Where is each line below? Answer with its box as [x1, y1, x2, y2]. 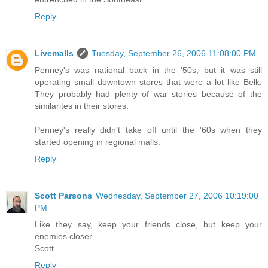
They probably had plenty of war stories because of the [35, 89, 262, 99]
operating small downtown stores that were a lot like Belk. [35, 77, 262, 87]
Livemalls [35, 48, 74, 59]
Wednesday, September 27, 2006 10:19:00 [96, 191, 258, 201]
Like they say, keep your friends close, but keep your [35, 220, 262, 230]
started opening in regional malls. [35, 137, 160, 147]
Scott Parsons [35, 191, 92, 201]
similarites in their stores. [35, 101, 129, 111]
